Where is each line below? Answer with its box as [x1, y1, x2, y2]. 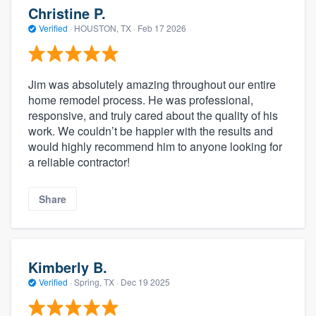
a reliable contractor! [28, 154, 130, 171]
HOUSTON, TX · [72, 21, 138, 34]
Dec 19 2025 [121, 275, 170, 288]
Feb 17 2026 [138, 21, 186, 34]
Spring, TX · [72, 275, 121, 288]
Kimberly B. [28, 256, 107, 277]
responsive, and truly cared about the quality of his [28, 107, 278, 124]
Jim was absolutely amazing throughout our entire [28, 76, 276, 93]
